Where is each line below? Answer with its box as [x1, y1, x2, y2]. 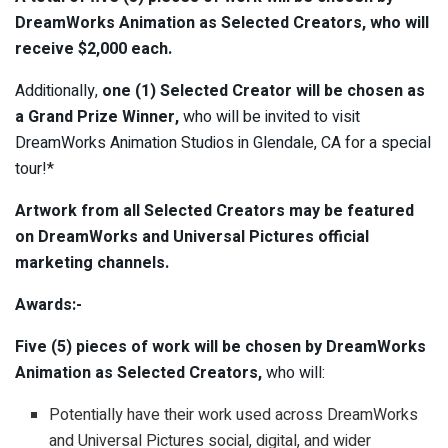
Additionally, [15, 79, 102, 104]
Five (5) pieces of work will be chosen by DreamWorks [15, 335, 426, 360]
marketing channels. [15, 251, 169, 276]
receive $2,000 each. [15, 37, 172, 62]
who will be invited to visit [183, 105, 360, 130]
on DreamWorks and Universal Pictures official [15, 225, 369, 250]
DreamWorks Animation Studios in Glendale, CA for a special [15, 131, 431, 156]
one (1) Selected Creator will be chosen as [102, 79, 425, 104]
